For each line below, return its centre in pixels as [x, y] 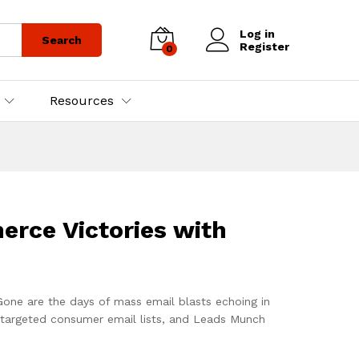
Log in [257, 33]
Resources [82, 100]
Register [264, 46]
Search [62, 40]
